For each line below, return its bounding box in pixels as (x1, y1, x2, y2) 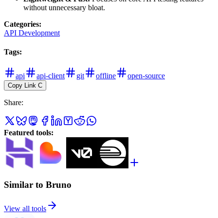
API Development (4, 28, 60, 37)
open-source (127, 72, 165, 80)
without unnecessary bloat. (23, 3, 105, 12)
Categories (4, 19, 39, 28)
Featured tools (4, 128, 51, 137)
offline (96, 72, 116, 80)
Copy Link (8, 82, 36, 90)
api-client (36, 72, 65, 80)
